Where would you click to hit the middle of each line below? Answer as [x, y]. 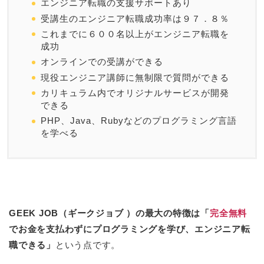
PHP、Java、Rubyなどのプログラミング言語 [139, 121]
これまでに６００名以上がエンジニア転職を [135, 34]
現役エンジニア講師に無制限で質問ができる [135, 77]
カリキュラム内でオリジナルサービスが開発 [135, 93]
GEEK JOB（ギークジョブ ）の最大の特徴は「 [109, 213]
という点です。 [88, 245]
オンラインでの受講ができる [102, 62]
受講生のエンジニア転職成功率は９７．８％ [135, 18]
